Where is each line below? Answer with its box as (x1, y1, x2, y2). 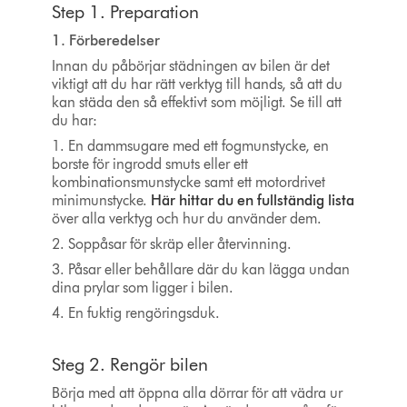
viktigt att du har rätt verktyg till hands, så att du (51, 75, 342, 94)
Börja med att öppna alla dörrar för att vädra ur (51, 384, 342, 402)
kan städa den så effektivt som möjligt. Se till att (51, 94, 342, 112)
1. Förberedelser (51, 32, 160, 50)
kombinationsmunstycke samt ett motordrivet (51, 174, 325, 192)
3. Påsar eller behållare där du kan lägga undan (51, 261, 350, 279)
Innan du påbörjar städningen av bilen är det (51, 57, 330, 75)
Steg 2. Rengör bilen (51, 353, 208, 376)
